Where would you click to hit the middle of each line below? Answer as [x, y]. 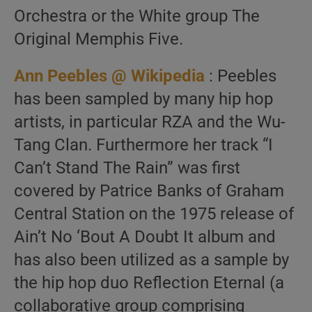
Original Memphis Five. [99, 39]
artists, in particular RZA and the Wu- [150, 122]
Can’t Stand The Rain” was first [127, 168]
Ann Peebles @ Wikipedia [109, 76]
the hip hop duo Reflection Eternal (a [149, 283]
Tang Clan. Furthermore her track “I [143, 145]
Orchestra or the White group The [137, 16]
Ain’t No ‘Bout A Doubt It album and [145, 237]
